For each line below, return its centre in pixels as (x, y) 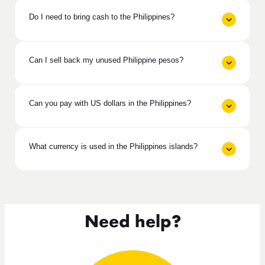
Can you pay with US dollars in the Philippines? (110, 103)
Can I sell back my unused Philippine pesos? (106, 60)
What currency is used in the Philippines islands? (113, 146)
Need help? (132, 222)
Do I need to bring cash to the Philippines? (102, 17)
